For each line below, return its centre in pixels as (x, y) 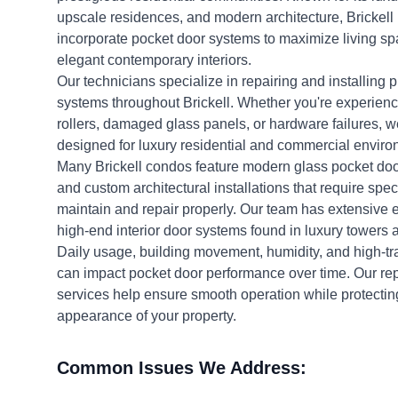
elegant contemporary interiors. (154, 60)
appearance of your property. (147, 316)
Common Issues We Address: (182, 368)
